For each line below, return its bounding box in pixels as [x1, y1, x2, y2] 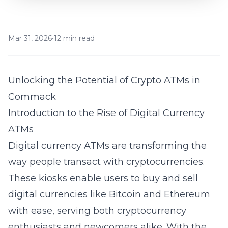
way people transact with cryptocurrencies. [8, 156, 205, 167]
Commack [8, 91, 56, 102]
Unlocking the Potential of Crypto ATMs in [8, 75, 201, 86]
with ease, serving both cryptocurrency [8, 205, 186, 216]
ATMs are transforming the [81, 140, 207, 151]
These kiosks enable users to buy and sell [8, 173, 198, 184]
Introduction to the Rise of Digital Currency [8, 107, 205, 119]
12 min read [54, 34, 95, 43]
